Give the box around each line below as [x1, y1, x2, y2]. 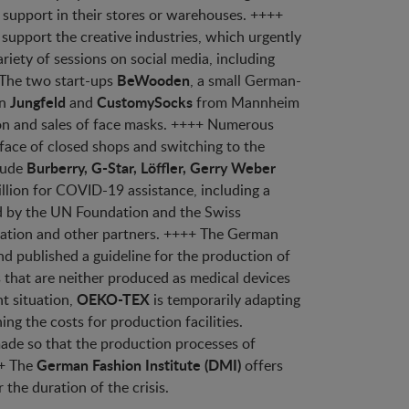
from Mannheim [193, 92, 299, 113]
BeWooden [117, 69, 190, 91]
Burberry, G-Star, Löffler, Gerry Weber [26, 157, 276, 179]
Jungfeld [10, 91, 66, 113]
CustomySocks [97, 91, 193, 113]
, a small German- [190, 70, 301, 91]
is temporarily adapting [150, 289, 300, 310]
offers [241, 355, 283, 376]
